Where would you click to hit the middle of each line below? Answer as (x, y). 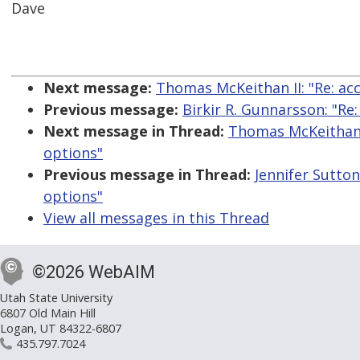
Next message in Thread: (134, 131)
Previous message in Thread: (147, 175)
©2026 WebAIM (94, 272)
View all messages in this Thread (156, 218)
